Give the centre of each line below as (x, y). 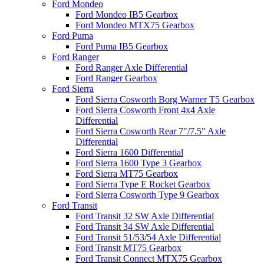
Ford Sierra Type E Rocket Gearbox (143, 184)
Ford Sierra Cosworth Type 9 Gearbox (147, 195)
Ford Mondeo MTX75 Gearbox (135, 25)
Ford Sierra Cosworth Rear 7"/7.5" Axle (151, 131)
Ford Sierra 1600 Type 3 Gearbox (138, 163)
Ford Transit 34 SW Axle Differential (145, 227)
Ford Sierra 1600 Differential (129, 152)
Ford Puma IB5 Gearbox (122, 46)
